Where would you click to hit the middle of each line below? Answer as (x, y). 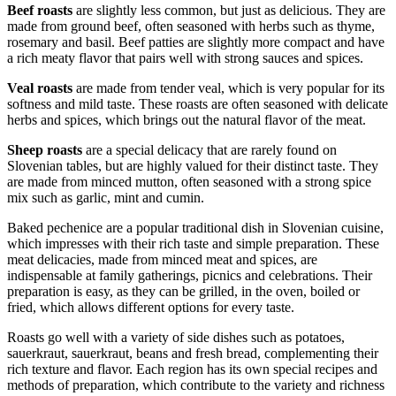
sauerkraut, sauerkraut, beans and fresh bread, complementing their (193, 354)
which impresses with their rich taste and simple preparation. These (193, 244)
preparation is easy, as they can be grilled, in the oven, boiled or (183, 292)
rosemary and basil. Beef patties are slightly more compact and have (196, 42)
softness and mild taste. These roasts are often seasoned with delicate (198, 104)
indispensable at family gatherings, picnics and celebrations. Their (190, 276)
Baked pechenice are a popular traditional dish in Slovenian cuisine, (195, 228)
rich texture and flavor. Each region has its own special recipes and (192, 369)
